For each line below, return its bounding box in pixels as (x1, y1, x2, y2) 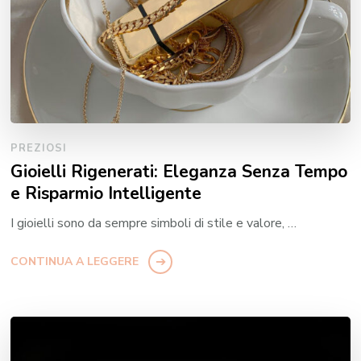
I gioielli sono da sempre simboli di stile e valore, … (10, 214, 297, 233)
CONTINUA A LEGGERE (10, 254, 139, 270)
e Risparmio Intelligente (10, 181, 202, 206)
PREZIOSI (10, 141, 68, 156)
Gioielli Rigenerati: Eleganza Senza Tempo (10, 160, 348, 185)
